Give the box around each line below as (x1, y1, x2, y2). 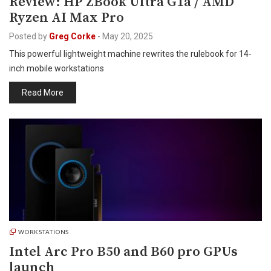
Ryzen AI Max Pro (9, 9, 124, 27)
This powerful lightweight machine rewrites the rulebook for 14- (9, 49, 252, 59)
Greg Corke (49, 31, 96, 41)
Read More (22, 88, 64, 97)
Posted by (9, 31, 47, 41)
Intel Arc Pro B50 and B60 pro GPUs (9, 243, 238, 261)
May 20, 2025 (102, 31, 153, 41)
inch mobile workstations (9, 64, 104, 73)
